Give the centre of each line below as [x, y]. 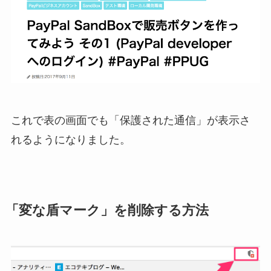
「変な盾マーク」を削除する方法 [107, 211]
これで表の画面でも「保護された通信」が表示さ [130, 121]
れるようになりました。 [70, 140]
